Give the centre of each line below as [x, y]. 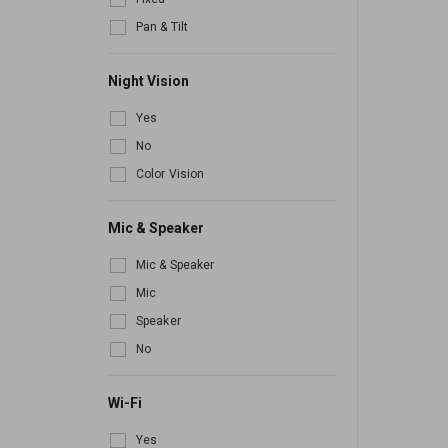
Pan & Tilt [162, 27]
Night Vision [148, 81]
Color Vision [170, 174]
